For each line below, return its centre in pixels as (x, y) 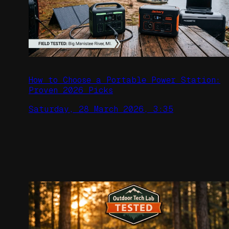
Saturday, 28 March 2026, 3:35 (101, 109)
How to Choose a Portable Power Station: (124, 80)
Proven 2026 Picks (71, 90)
